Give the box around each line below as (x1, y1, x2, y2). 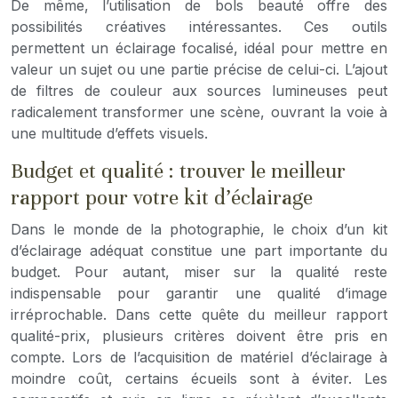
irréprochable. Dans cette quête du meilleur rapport (11, 305, 387, 323)
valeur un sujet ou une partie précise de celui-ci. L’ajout (11, 60, 387, 78)
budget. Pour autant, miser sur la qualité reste (11, 262, 387, 281)
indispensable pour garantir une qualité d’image (11, 283, 387, 302)
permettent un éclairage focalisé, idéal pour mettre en (11, 38, 387, 57)
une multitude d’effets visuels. (11, 123, 208, 142)
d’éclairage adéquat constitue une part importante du (11, 241, 387, 259)
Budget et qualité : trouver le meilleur (11, 157, 346, 184)
